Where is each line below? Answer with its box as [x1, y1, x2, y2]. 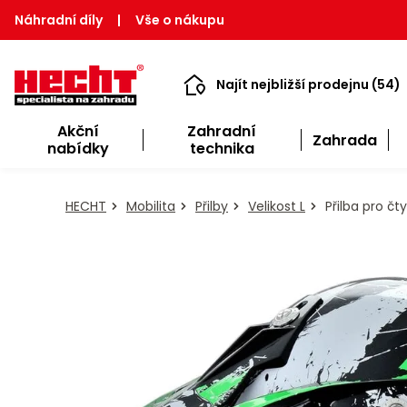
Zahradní [187, 121, 257, 142]
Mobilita [126, 197, 175, 215]
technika [189, 138, 254, 159]
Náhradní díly [15, 11, 103, 29]
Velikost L [248, 197, 305, 215]
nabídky [47, 138, 110, 159]
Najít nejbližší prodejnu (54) [216, 75, 401, 94]
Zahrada [312, 129, 377, 151]
